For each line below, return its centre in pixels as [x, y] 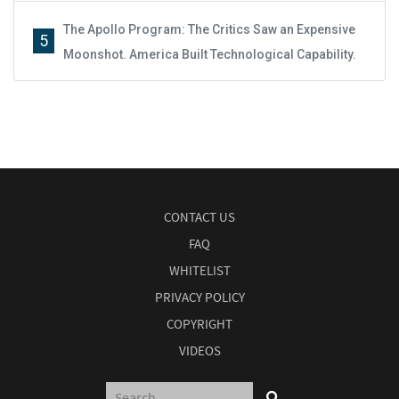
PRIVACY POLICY [199, 297]
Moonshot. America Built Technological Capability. [210, 54]
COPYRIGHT [199, 323]
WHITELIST [199, 270]
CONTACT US [199, 216]
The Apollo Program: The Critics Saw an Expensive [209, 29]
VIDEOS [199, 350]
